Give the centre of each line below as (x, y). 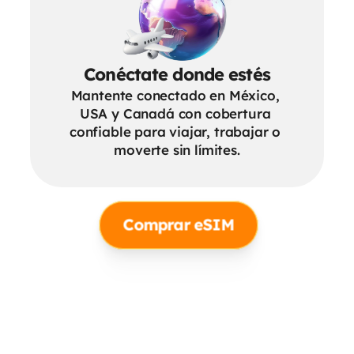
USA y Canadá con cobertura (175, 113)
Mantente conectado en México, (175, 95)
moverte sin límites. (177, 150)
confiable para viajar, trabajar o (175, 132)
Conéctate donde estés (177, 74)
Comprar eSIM (179, 224)
